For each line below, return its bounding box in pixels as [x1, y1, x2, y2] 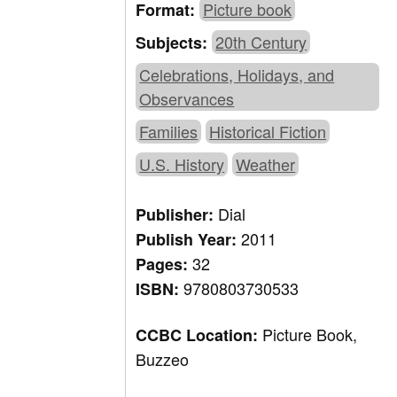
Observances [139, 87, 235, 111]
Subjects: [136, 31, 213, 55]
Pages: [136, 253, 193, 276]
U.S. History [139, 152, 225, 176]
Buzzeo [136, 347, 190, 371]
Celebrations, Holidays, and [139, 63, 335, 87]
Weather [236, 152, 296, 176]
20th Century [215, 30, 307, 54]
